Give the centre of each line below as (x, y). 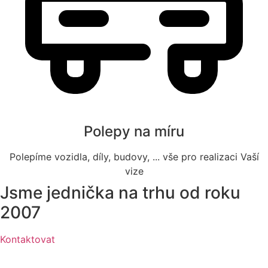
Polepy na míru (134, 131)
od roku (210, 192)
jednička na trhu (111, 192)
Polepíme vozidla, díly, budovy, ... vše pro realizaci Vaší (134, 156)
